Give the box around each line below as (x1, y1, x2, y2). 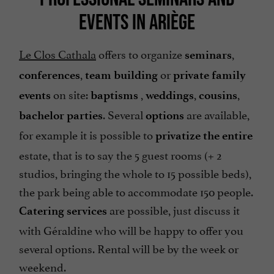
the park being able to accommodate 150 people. (19, 182, 253, 200)
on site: (51, 85, 91, 103)
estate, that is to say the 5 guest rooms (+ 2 (19, 146, 222, 163)
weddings (146, 88, 194, 103)
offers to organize (96, 45, 185, 62)
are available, (184, 105, 250, 123)
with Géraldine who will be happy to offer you (19, 221, 243, 239)
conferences (19, 68, 80, 83)
